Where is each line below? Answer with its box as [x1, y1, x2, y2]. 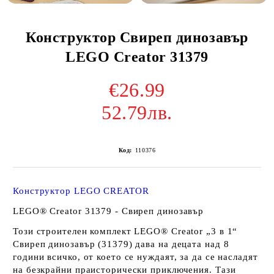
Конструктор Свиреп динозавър [26, 29, 248, 45]
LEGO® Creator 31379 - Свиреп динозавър [13, 206, 204, 216]
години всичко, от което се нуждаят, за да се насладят [13, 251, 258, 262]
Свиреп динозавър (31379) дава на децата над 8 [13, 239, 229, 249]
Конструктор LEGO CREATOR [13, 185, 149, 196]
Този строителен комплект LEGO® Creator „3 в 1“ [13, 226, 238, 236]
